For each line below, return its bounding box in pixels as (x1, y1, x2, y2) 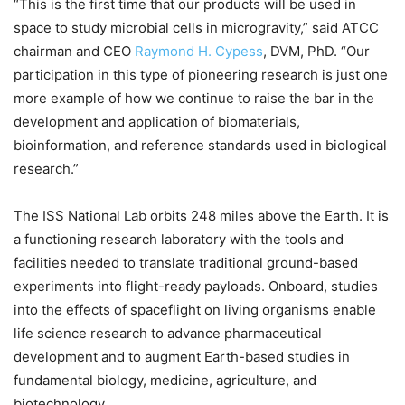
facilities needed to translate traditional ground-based (14, 254, 358, 272)
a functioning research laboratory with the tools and (14, 231, 344, 249)
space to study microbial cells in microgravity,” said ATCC (14, 19, 379, 37)
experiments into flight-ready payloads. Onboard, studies (14, 278, 378, 296)
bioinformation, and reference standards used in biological (14, 137, 387, 155)
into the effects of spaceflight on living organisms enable (14, 301, 376, 319)
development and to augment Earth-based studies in (14, 348, 350, 366)
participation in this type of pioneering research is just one (14, 66, 388, 84)
